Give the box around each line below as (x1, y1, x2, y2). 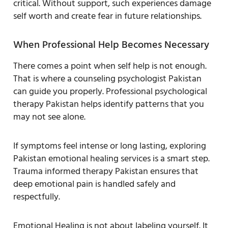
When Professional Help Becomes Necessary (13, 36, 209, 53)
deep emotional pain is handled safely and (13, 176, 176, 191)
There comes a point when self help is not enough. (13, 58, 207, 73)
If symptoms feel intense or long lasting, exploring (13, 138, 206, 153)
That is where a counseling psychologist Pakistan (13, 71, 202, 86)
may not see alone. (13, 109, 85, 124)
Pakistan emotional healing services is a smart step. (13, 151, 210, 166)
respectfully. (13, 189, 60, 204)
